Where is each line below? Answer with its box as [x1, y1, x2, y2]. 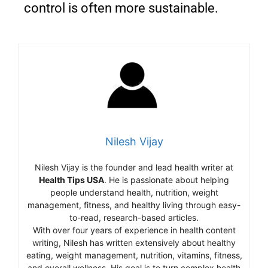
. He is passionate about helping [104, 174, 229, 185]
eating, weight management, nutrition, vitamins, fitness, [26, 249, 242, 260]
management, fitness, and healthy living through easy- [28, 199, 240, 210]
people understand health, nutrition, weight [50, 187, 218, 197]
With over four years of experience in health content [32, 224, 236, 235]
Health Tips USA [39, 174, 104, 185]
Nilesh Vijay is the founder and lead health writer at [35, 162, 233, 172]
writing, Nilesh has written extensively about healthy [32, 237, 236, 248]
